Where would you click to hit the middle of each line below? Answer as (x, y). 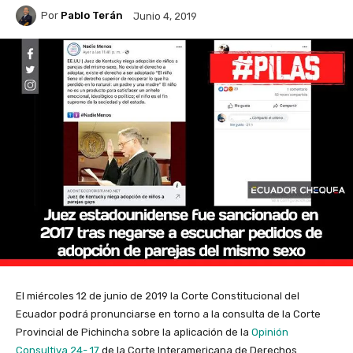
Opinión (270, 333)
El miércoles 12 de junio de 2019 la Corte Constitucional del (158, 296)
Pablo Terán (92, 16)
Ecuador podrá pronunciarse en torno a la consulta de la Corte (168, 314)
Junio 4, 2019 (165, 16)
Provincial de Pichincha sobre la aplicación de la (132, 333)
